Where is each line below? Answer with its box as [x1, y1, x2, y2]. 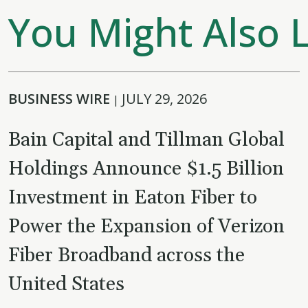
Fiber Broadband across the [8, 243, 245, 268]
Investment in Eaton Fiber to [8, 186, 257, 210]
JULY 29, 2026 [122, 89, 207, 108]
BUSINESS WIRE [8, 89, 110, 108]
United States [8, 272, 124, 297]
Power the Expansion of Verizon [8, 214, 285, 239]
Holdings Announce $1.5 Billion [8, 157, 284, 181]
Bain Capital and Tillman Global [8, 128, 285, 153]
